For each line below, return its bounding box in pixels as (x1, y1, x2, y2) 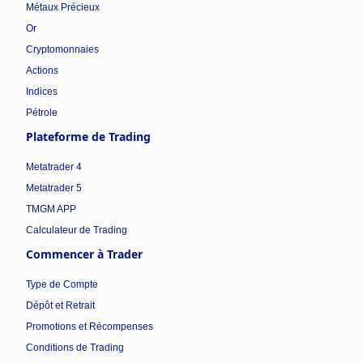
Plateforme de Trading (26, 128, 151, 144)
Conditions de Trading (26, 341, 124, 353)
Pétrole (26, 106, 58, 118)
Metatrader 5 (26, 181, 82, 194)
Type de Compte (26, 278, 98, 290)
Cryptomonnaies (26, 43, 99, 55)
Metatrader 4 (26, 160, 82, 173)
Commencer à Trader (26, 246, 143, 262)
